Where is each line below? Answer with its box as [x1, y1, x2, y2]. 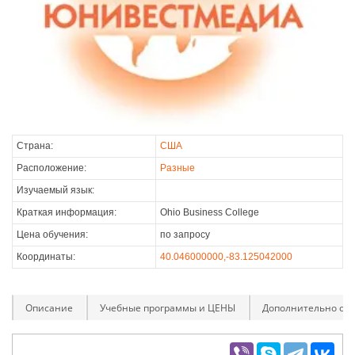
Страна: [17, 139, 53, 151]
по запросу [160, 228, 210, 240]
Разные [160, 162, 195, 174]
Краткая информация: [17, 206, 116, 218]
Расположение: [17, 162, 86, 174]
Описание [25, 300, 73, 315]
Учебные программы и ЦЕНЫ [100, 300, 235, 315]
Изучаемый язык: [17, 184, 94, 196]
